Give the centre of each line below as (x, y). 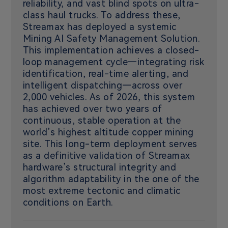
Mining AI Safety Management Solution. (111, 39)
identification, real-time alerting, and (106, 74)
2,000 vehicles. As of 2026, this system (109, 97)
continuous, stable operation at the (102, 121)
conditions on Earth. (68, 203)
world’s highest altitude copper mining (108, 132)
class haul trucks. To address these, (102, 15)
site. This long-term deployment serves (110, 144)
